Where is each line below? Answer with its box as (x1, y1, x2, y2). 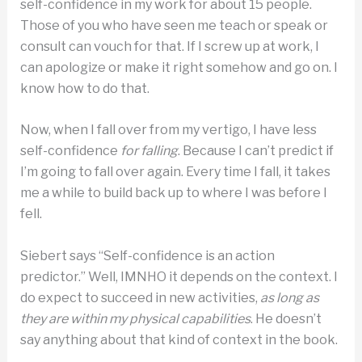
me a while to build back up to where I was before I (19, 185, 327, 201)
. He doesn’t (250, 310, 322, 326)
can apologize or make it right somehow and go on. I (19, 59, 338, 75)
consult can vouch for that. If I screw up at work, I (19, 38, 319, 54)
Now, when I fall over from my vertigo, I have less (19, 122, 317, 138)
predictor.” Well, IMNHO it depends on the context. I (19, 268, 338, 284)
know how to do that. (19, 80, 149, 96)
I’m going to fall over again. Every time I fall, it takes (19, 164, 330, 180)
